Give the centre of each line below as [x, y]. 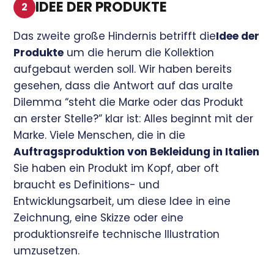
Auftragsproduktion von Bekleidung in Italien [137, 151]
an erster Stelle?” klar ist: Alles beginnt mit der [134, 118]
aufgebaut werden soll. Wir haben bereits [123, 69]
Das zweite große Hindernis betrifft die [115, 36]
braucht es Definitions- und [87, 184]
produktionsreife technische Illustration [117, 234]
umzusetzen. [47, 250]
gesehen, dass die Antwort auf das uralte [124, 85]
